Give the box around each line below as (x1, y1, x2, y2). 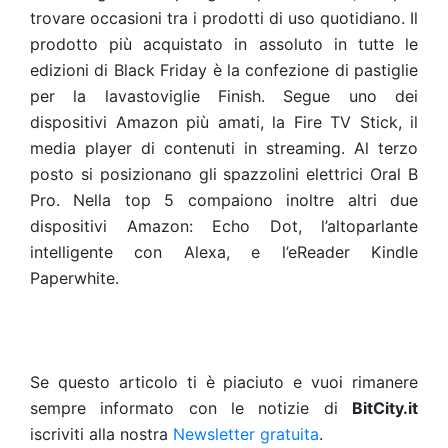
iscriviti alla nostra (30, 424, 173, 444)
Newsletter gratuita (173, 424, 319, 444)
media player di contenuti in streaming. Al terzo (30, 138, 418, 158)
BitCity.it (352, 398, 418, 418)
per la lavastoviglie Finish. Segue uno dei (30, 86, 418, 106)
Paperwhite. (30, 268, 119, 288)
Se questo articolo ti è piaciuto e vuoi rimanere (30, 372, 418, 392)
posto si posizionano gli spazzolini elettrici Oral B (30, 164, 418, 184)
